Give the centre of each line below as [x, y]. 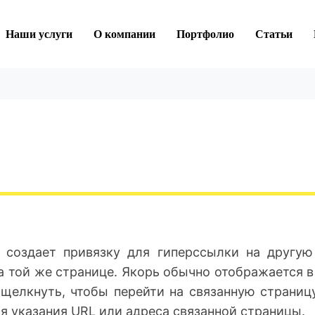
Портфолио [205, 34]
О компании [124, 34]
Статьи [274, 34]
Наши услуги [39, 34]
